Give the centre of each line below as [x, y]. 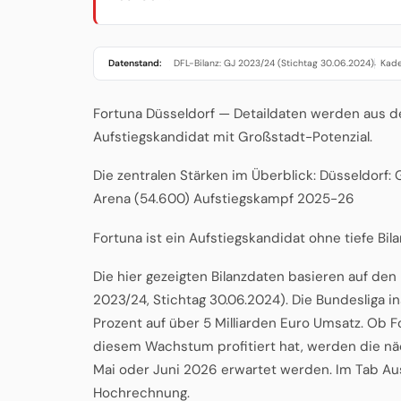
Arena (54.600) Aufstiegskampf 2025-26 [224, 199]
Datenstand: [135, 63]
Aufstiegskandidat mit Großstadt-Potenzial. [233, 137]
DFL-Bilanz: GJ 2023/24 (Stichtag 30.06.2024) [274, 63]
